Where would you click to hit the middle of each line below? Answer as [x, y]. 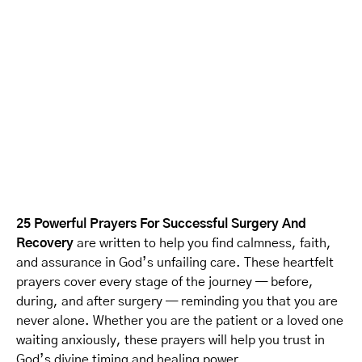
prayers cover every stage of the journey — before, [165, 282]
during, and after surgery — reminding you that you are [177, 301]
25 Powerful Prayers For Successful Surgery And [161, 224]
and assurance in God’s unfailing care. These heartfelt [175, 263]
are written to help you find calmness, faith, [202, 243]
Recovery [45, 243]
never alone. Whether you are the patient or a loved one [180, 321]
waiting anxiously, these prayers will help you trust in [170, 340]
